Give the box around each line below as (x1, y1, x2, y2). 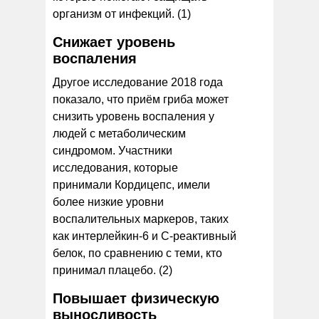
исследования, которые (53, 161, 178, 174)
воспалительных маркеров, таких (53, 212, 229, 225)
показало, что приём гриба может (53, 93, 229, 105)
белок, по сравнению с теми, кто (53, 246, 222, 259)
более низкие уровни (53, 195, 164, 208)
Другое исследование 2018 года (53, 75, 223, 88)
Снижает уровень (53, 33, 175, 50)
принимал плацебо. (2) (53, 263, 172, 276)
